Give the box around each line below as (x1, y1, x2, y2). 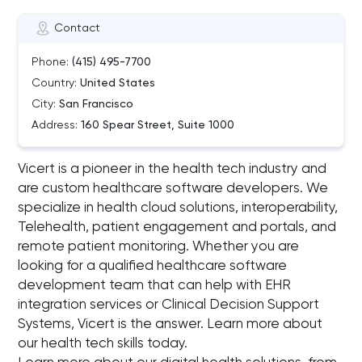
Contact (54, 23, 101, 34)
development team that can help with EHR (18, 279, 292, 293)
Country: (32, 78, 78, 89)
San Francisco (56, 99, 134, 110)
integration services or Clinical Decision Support (18, 298, 320, 312)
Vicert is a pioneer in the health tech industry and (18, 162, 327, 176)
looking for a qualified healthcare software (18, 259, 288, 273)
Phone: (32, 57, 69, 68)
